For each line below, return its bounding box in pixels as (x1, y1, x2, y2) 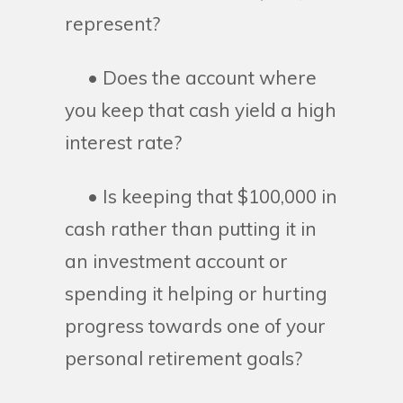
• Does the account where (65, 65, 317, 89)
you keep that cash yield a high (65, 97, 336, 121)
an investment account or (65, 248, 288, 273)
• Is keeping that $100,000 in (65, 184, 337, 208)
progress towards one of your (65, 313, 326, 337)
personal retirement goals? (65, 345, 302, 370)
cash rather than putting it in (65, 216, 317, 240)
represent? (65, 11, 160, 35)
